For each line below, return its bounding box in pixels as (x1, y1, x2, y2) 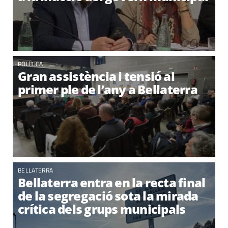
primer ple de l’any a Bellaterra (18, 81, 197, 98)
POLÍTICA (18, 59, 43, 69)
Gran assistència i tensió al (18, 68, 175, 84)
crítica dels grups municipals (18, 201, 186, 217)
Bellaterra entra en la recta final (18, 174, 206, 191)
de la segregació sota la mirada (18, 187, 198, 204)
